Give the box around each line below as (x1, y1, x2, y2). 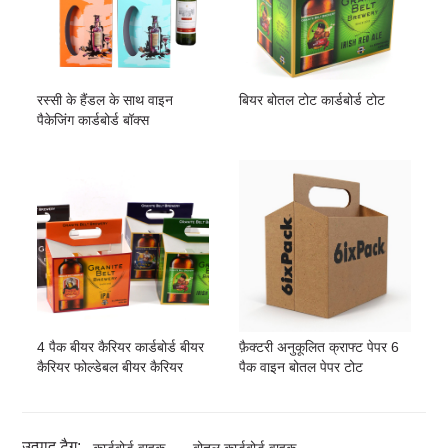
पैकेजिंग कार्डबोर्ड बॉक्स (37, 112, 150, 129)
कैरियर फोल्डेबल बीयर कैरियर (37, 358, 184, 375)
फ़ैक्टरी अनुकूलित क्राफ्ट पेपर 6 (239, 338, 399, 355)
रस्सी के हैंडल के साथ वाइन (37, 92, 174, 109)
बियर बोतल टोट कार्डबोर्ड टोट (239, 92, 385, 109)
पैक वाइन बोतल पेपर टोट (239, 358, 363, 375)
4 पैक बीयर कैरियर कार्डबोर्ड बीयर (37, 338, 205, 355)
